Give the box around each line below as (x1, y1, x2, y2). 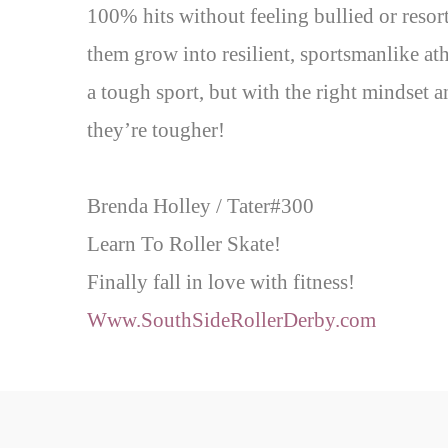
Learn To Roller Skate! (87, 231, 281, 256)
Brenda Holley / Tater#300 (87, 193, 314, 218)
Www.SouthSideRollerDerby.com (87, 307, 376, 332)
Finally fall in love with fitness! (87, 269, 355, 294)
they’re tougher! (87, 117, 225, 142)
